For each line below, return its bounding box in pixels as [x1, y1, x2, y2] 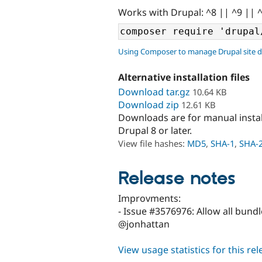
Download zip [118, 98, 179, 111]
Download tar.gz [118, 85, 190, 98]
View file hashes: [118, 137, 187, 149]
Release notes [118, 167, 236, 191]
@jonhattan [118, 217, 170, 230]
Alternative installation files [118, 71, 250, 84]
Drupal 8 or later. [118, 123, 192, 137]
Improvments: [118, 191, 181, 205]
